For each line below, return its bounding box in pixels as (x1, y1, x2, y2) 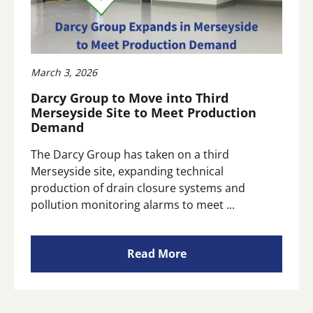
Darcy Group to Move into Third (31, 89, 228, 107)
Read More (126, 246, 187, 262)
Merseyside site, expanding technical (31, 163, 224, 180)
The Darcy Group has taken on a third (31, 147, 229, 163)
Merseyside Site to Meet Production (31, 104, 256, 122)
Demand (31, 119, 84, 136)
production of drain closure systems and (31, 180, 245, 196)
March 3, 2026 (31, 66, 97, 80)
